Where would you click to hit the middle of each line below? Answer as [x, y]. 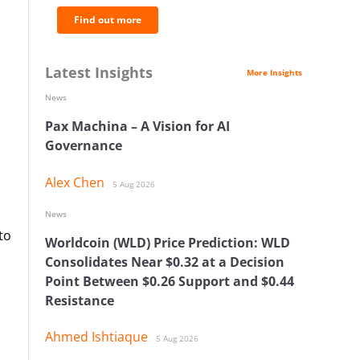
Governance [84, 146]
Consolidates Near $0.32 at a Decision [165, 262]
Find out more [108, 20]
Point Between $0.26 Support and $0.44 [170, 281]
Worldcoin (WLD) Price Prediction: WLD [168, 242]
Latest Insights [99, 72]
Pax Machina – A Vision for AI [137, 127]
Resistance [80, 300]
